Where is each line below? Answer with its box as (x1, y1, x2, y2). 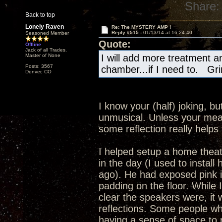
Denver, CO (25, 69, 52, 74)
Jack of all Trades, (25, 47, 67, 53)
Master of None (25, 53, 60, 58)
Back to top (25, 11, 55, 18)
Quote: (99, 39, 131, 50)
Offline (25, 42, 41, 47)
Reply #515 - (111, 30, 143, 35)
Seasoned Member (25, 30, 69, 36)
